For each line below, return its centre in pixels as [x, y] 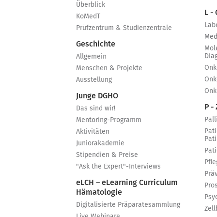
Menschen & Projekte [109, 68]
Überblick [91, 5]
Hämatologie [99, 192]
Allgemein [91, 57]
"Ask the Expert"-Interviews [118, 167]
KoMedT [88, 16]
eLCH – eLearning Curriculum [127, 183]
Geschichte [96, 44]
